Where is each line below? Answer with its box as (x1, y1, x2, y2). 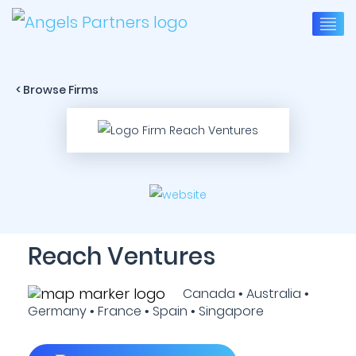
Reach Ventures (28, 240, 215, 273)
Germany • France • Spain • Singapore (28, 302, 264, 320)
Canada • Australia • (173, 284, 309, 303)
